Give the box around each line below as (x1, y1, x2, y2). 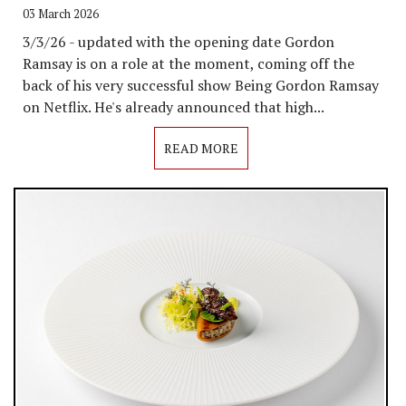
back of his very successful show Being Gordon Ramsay (23, 75, 379, 96)
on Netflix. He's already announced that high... (23, 97, 324, 118)
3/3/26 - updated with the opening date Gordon (23, 32, 334, 53)
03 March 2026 (23, 6, 99, 23)
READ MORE (163, 140, 238, 158)
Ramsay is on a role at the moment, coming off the (23, 53, 354, 74)
